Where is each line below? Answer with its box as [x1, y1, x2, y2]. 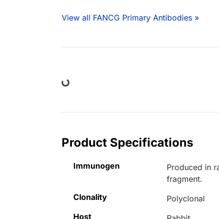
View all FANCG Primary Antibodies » [62, 13, 199, 23]
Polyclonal [167, 194, 205, 204]
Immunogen [73, 161, 120, 171]
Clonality [73, 192, 107, 202]
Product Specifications [62, 135, 193, 150]
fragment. [167, 174, 203, 184]
